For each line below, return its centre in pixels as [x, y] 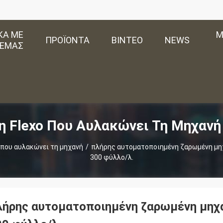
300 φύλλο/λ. [111, 157]
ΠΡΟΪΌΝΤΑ [67, 40]
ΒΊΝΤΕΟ [127, 40]
